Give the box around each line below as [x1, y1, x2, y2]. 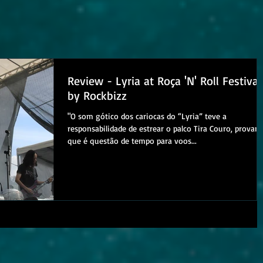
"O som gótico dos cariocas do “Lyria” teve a [68, 111, 227, 121]
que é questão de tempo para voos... [68, 136, 197, 146]
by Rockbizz [68, 88, 127, 103]
